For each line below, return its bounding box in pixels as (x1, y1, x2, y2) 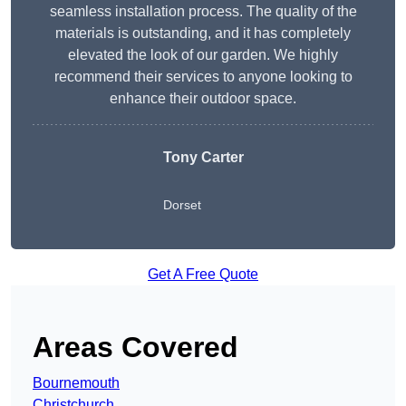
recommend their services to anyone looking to (53, 69, 353, 85)
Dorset (162, 198, 201, 213)
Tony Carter (162, 150, 244, 166)
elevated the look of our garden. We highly (68, 47, 338, 63)
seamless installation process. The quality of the (49, 4, 357, 20)
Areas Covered (33, 331, 238, 364)
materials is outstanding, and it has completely (55, 25, 351, 42)
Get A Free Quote (148, 266, 258, 283)
